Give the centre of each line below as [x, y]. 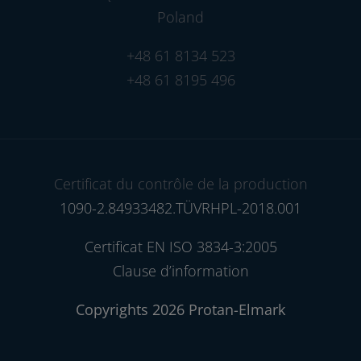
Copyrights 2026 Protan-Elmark [180, 309]
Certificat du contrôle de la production [180, 183]
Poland [180, 17]
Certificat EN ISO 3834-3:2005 [180, 246]
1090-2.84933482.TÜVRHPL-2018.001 [180, 207]
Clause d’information [180, 270]
